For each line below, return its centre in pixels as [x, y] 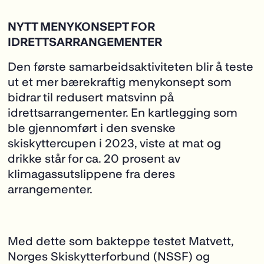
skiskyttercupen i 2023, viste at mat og [114, 143]
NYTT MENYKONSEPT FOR [81, 27]
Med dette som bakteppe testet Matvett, [121, 241]
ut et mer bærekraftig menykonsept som [120, 82]
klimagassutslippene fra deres [91, 174]
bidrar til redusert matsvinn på [91, 97]
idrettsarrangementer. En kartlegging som [123, 112]
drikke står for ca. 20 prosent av [94, 158]
